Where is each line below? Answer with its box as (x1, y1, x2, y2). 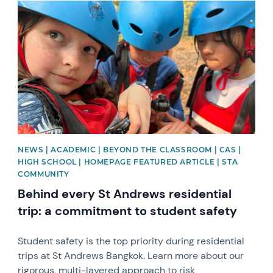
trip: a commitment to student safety (18, 202, 238, 219)
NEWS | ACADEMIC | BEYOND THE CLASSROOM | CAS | (18, 144, 241, 154)
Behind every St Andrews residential (18, 185, 232, 202)
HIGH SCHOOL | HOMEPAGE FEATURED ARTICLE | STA (18, 157, 238, 166)
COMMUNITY (18, 169, 69, 179)
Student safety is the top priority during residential (18, 234, 245, 247)
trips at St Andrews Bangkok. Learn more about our (18, 249, 244, 262)
